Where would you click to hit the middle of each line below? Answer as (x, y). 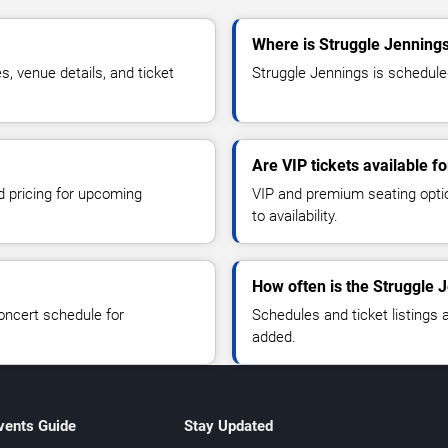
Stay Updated (228, 425)
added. (274, 336)
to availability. (295, 215)
